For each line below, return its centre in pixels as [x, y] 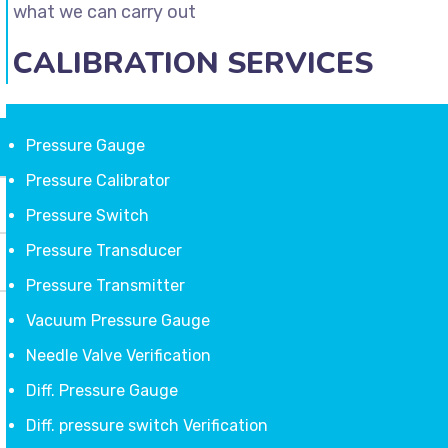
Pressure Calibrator [97, 180]
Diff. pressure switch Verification [146, 425]
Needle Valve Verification [118, 355]
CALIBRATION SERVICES [192, 63]
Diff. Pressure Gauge [101, 390]
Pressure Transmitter [105, 285]
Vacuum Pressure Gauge [117, 320]
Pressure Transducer [103, 250]
